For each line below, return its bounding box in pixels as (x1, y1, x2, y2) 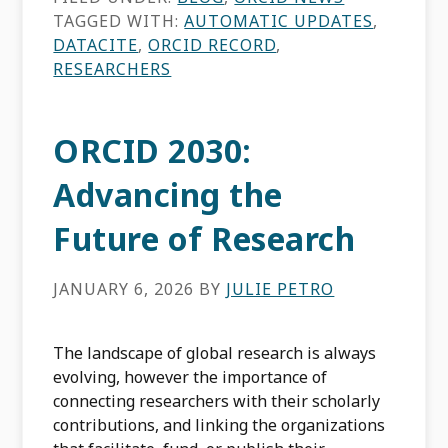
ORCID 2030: (53, 129, 252, 172)
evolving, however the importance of (53, 366, 328, 388)
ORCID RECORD (148, 34, 277, 56)
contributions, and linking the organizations (53, 414, 386, 436)
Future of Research (53, 217, 356, 260)
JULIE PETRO (226, 278, 335, 300)
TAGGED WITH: (53, 10, 185, 32)
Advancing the (53, 173, 283, 216)
